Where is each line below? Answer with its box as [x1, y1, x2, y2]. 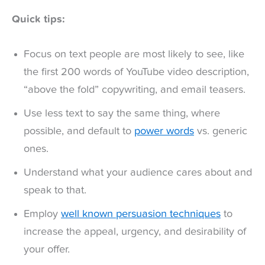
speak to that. [24, 185, 86, 196]
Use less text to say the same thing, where [24, 108, 220, 119]
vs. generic [194, 125, 247, 137]
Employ [24, 208, 61, 219]
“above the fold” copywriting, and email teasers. [24, 84, 248, 95]
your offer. [24, 244, 73, 255]
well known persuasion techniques [61, 208, 221, 219]
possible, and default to [24, 125, 134, 137]
